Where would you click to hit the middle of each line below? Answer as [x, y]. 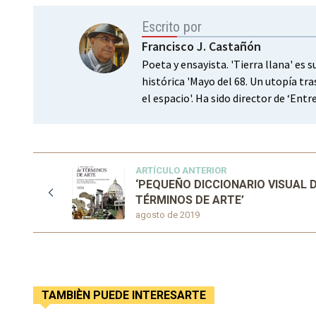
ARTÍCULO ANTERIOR [181, 171]
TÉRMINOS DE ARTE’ [189, 200]
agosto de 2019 [167, 215]
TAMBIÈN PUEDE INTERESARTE [123, 296]
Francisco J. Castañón [202, 47]
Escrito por [172, 27]
